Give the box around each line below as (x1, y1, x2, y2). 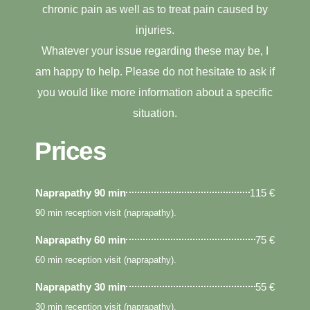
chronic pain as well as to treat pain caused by (42, 3, 268, 15)
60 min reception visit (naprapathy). (35, 254, 176, 265)
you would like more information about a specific (37, 86, 273, 98)
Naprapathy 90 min (35, 186, 126, 199)
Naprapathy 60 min (35, 233, 126, 246)
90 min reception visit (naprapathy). (35, 207, 176, 218)
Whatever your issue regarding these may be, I (42, 44, 268, 57)
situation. (133, 107, 177, 119)
